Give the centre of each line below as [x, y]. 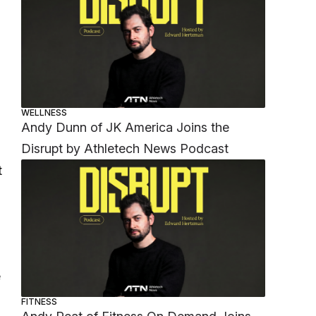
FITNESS [39, 301]
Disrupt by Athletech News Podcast [125, 149]
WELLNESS [44, 113]
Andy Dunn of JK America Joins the [126, 128]
